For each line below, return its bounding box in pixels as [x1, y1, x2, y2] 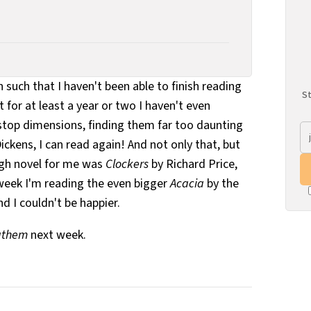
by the [204, 174, 239, 192]
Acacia [170, 174, 204, 192]
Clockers [106, 155, 149, 173]
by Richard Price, [149, 155, 237, 173]
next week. [28, 226, 86, 244]
